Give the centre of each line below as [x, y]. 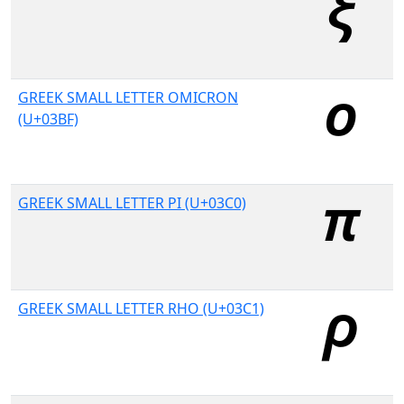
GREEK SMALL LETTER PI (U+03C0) [132, 203]
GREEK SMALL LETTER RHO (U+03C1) [141, 308]
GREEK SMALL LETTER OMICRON [128, 97]
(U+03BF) [48, 119]
